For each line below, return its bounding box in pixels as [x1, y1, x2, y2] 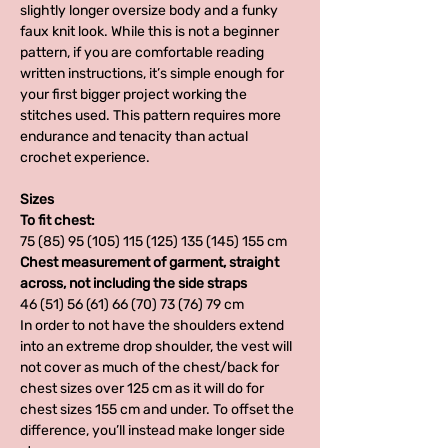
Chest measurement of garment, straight [20, 253, 279, 271]
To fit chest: [20, 211, 95, 229]
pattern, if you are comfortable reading [20, 43, 264, 61]
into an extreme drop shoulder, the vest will [20, 337, 292, 355]
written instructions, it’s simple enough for [20, 64, 284, 82]
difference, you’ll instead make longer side [20, 421, 285, 439]
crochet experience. [20, 148, 150, 166]
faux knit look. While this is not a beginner [20, 22, 279, 40]
